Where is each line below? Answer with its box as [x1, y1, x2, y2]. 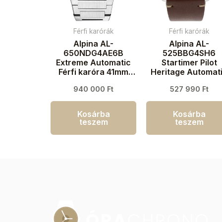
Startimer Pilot [161, 57, 217, 68]
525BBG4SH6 [163, 48, 216, 58]
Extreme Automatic [56, 57, 131, 68]
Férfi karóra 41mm [58, 67, 129, 77]
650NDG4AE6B [63, 48, 124, 58]
